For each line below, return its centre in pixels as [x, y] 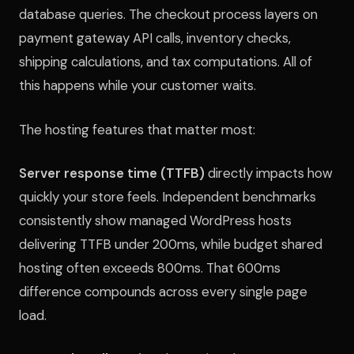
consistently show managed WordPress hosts [155, 220]
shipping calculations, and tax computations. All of [166, 62]
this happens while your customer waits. [137, 86]
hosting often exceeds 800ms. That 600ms [150, 267]
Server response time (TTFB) [112, 173]
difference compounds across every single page [163, 291]
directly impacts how [269, 173]
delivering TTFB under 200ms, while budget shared [171, 244]
